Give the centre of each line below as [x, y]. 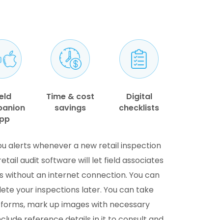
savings [70, 108]
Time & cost [70, 96]
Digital [139, 96]
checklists [139, 108]
